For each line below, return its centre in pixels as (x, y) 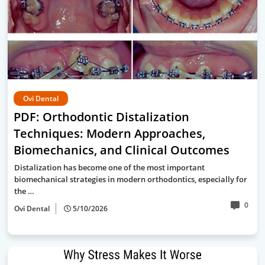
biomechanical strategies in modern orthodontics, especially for (131, 179)
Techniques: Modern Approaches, (109, 133)
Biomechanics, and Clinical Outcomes (122, 150)
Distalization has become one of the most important (109, 167)
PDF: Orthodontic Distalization (101, 117)
